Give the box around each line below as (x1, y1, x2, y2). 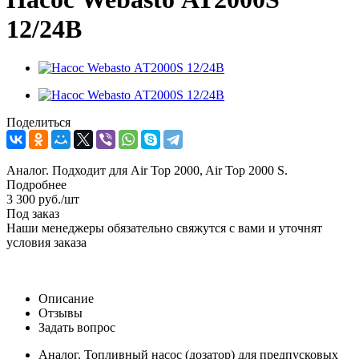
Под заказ (6, 207, 59, 221)
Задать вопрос (38, 321, 115, 335)
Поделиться (6, 115, 71, 130)
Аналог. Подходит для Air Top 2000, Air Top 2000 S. (6, 163, 288, 178)
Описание (38, 292, 94, 306)
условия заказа (6, 236, 87, 250)
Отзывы (38, 306, 83, 321)
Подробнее (6, 178, 67, 192)
